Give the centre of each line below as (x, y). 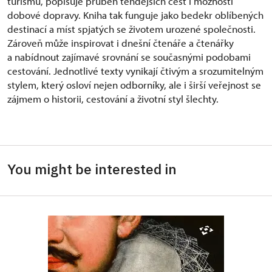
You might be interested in (92, 169)
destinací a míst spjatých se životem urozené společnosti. (131, 29)
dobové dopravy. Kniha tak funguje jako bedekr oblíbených (135, 15)
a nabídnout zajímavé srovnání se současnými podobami (129, 57)
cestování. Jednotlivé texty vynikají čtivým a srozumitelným (135, 71)
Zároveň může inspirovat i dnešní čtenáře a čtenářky (121, 43)
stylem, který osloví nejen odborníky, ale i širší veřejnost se (134, 85)
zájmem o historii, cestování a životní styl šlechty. (113, 99)
